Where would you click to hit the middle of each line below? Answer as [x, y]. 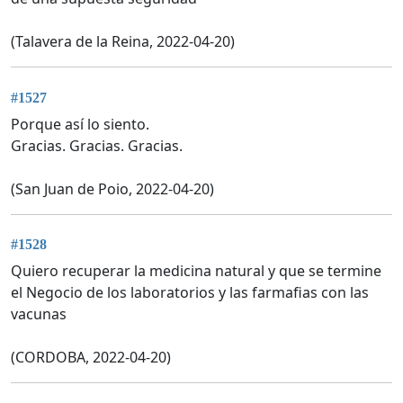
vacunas [39, 313]
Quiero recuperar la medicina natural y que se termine [196, 270]
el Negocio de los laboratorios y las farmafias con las [190, 292]
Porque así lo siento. [80, 124]
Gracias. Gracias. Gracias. [97, 145]
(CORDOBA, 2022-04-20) [91, 357]
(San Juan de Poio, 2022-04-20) [112, 188]
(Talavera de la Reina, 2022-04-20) [123, 42]
